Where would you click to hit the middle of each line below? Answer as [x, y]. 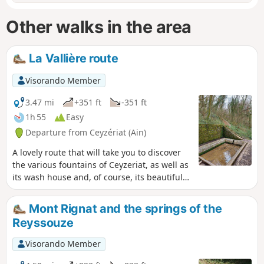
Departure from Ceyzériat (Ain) [86, 133]
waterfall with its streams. [64, 190]
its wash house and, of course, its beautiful [98, 177]
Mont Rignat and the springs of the [124, 209]
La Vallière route [72, 59]
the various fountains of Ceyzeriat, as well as [100, 165]
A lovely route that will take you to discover [97, 153]
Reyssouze [43, 222]
